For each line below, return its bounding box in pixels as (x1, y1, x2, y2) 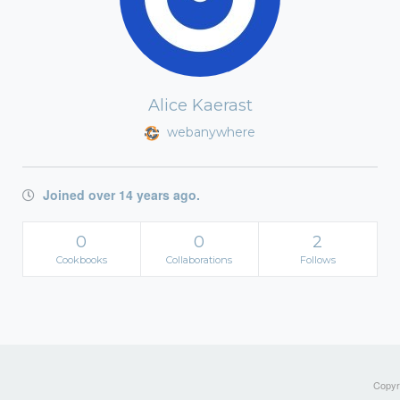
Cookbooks (55, 254, 107, 266)
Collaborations (166, 254, 233, 266)
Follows (299, 254, 336, 266)
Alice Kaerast (147, 96, 253, 115)
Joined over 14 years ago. (39, 186, 200, 204)
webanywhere (163, 124, 255, 140)
